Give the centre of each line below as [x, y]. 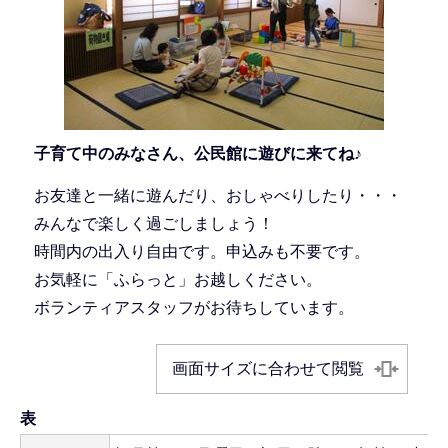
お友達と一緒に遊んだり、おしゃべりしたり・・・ [217, 195]
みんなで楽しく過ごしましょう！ [153, 223]
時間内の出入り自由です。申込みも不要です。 [201, 251]
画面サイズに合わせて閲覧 [267, 368]
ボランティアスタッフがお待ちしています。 [193, 307]
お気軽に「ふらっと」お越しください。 [177, 279]
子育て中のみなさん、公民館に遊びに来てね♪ [197, 154]
